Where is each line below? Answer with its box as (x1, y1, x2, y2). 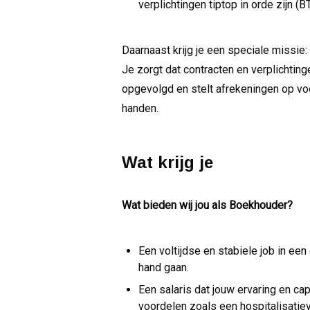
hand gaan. (138, 261, 189, 275)
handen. (122, 102, 158, 116)
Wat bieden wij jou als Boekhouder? (122, 199, 293, 212)
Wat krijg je (122, 153, 213, 172)
